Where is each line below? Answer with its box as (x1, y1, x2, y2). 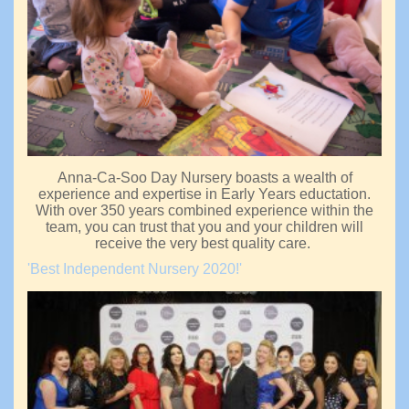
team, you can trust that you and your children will (46, 219, 363, 236)
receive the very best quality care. (95, 236, 314, 252)
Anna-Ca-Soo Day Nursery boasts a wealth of (57, 170, 352, 186)
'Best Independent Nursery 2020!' (27, 261, 246, 278)
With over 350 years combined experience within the (36, 203, 373, 219)
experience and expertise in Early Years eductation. (38, 186, 371, 203)
